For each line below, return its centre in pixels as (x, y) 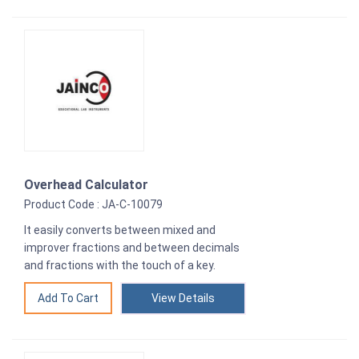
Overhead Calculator (86, 185)
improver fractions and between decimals (132, 248)
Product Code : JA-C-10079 (93, 205)
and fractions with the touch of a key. (120, 266)
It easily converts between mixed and (120, 230)
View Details (183, 298)
